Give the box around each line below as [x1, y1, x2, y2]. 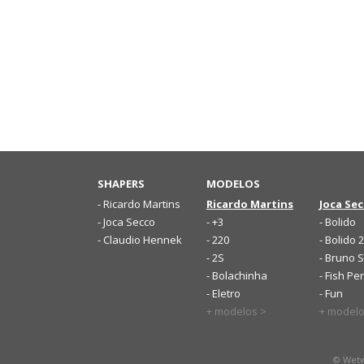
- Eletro [206, 286, 240, 301]
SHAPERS [97, 176, 145, 191]
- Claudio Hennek [97, 232, 182, 247]
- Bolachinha [206, 268, 267, 283]
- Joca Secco [97, 214, 155, 229]
